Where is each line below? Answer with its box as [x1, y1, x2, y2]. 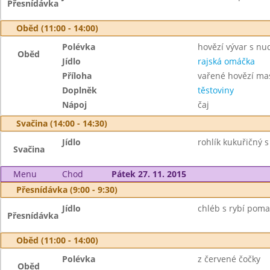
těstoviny [197, 84, 234, 96]
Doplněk [62, 84, 98, 96]
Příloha [62, 70, 92, 81]
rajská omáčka [197, 55, 255, 67]
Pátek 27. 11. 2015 [111, 168, 186, 180]
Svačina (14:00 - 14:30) [16, 118, 107, 129]
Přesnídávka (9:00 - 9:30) [16, 184, 118, 195]
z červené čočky [197, 253, 260, 265]
